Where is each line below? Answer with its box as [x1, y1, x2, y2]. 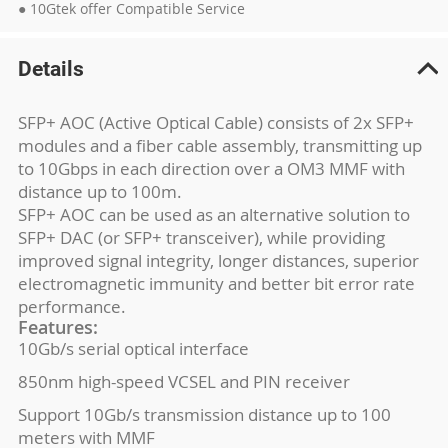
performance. [17, 295, 126, 318]
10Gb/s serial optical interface [17, 337, 249, 360]
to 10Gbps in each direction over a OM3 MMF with [17, 157, 405, 180]
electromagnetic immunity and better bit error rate [17, 272, 415, 295]
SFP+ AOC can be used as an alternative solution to [17, 203, 410, 226]
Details [17, 56, 84, 82]
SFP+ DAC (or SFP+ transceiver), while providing [17, 226, 385, 249]
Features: [17, 315, 98, 339]
